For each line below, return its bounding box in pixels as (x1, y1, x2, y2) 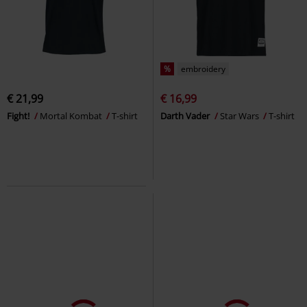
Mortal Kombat (40, 109, 104, 122)
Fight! (7, 109, 32, 122)
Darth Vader (160, 109, 212, 122)
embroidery (181, 62, 225, 75)
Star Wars (220, 109, 261, 122)
